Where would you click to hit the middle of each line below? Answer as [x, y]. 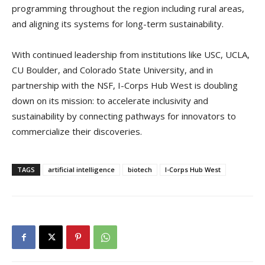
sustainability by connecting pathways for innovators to [124, 116]
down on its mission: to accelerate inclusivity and [110, 100]
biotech [140, 169]
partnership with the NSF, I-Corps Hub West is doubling [125, 85]
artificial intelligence [81, 169]
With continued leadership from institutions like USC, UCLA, [131, 54]
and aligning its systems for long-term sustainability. [118, 23]
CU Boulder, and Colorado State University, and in [112, 70]
